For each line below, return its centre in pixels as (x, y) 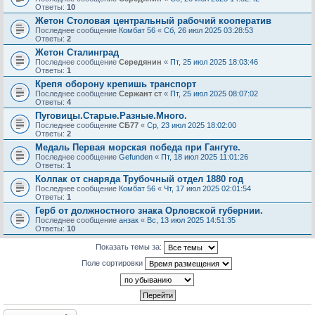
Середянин (140, 62)
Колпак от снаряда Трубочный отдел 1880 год (139, 179)
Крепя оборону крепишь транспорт (116, 84)
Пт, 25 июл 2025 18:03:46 (214, 62)
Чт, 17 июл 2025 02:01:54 (207, 188)
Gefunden (136, 157)
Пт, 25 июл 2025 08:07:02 (214, 94)
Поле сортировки (113, 263)
